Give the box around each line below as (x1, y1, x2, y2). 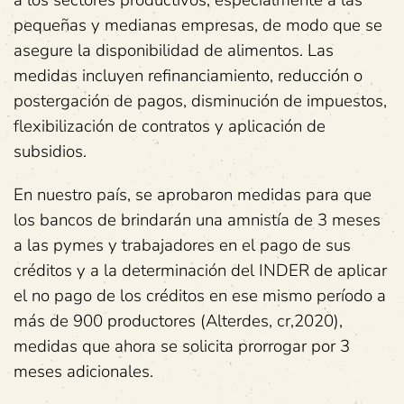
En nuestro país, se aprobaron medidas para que (14, 183, 372, 207)
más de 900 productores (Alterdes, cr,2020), (14, 309, 343, 333)
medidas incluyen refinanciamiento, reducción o (14, 64, 363, 87)
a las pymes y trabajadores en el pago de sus (14, 234, 351, 257)
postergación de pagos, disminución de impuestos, (14, 89, 387, 113)
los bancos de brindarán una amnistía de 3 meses (14, 208, 381, 232)
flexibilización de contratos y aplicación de (14, 115, 326, 138)
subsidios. (14, 140, 87, 163)
